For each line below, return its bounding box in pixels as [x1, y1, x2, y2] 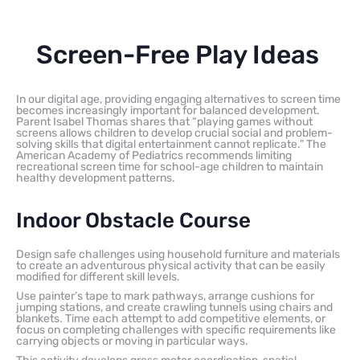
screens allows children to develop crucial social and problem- [16, 125, 333, 140]
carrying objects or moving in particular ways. [16, 333, 248, 348]
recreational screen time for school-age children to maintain [16, 159, 323, 174]
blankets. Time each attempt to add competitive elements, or [16, 311, 325, 325]
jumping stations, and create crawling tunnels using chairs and [16, 300, 333, 314]
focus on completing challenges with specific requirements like [16, 322, 336, 337]
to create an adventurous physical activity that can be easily [16, 258, 325, 272]
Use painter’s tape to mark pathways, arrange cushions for [16, 288, 314, 303]
